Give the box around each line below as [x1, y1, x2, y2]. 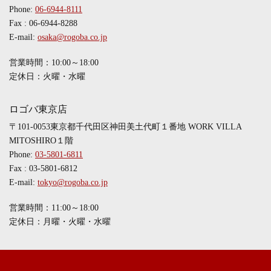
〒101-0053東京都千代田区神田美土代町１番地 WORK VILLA [9, 122, 242, 131]
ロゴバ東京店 [9, 103, 67, 114]
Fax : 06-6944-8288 [9, 19, 78, 28]
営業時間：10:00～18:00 [9, 57, 99, 67]
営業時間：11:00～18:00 [9, 203, 99, 212]
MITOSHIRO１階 [9, 135, 73, 145]
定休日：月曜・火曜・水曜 [9, 217, 111, 226]
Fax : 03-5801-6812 [9, 163, 78, 173]
